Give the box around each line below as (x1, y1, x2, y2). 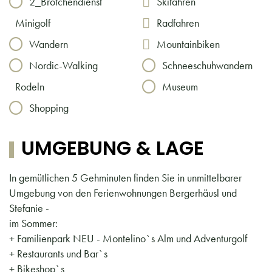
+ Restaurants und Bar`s (9, 246, 107, 260)
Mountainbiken (157, 37, 220, 52)
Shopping (29, 101, 69, 115)
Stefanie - (9, 200, 49, 215)
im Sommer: (9, 216, 58, 230)
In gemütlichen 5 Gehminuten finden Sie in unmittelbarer (9, 170, 242, 185)
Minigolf (15, 16, 50, 30)
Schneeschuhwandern (162, 58, 253, 73)
